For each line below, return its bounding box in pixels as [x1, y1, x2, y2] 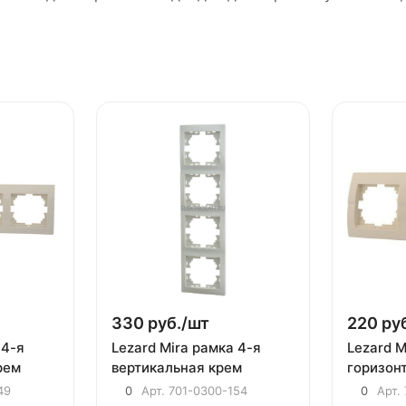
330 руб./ [111, 313, 188, 333]
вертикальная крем [111, 358, 242, 376]
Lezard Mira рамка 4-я [111, 338, 261, 356]
